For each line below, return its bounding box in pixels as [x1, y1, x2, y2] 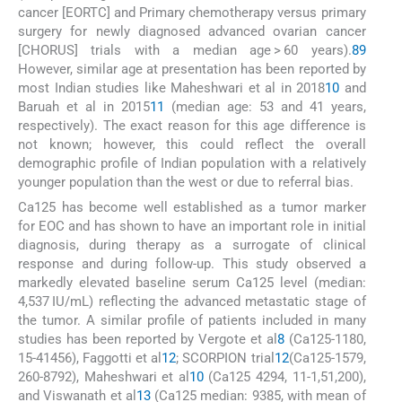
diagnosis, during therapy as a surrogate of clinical [18, 237, 366, 254]
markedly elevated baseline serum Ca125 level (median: [18, 275, 366, 292]
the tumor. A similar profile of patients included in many [18, 312, 366, 329]
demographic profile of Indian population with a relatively [18, 154, 366, 171]
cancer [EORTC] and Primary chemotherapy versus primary [18, 4, 366, 21]
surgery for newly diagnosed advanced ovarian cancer [18, 22, 366, 39]
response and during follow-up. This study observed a [18, 256, 366, 273]
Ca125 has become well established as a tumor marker [18, 199, 366, 216]
